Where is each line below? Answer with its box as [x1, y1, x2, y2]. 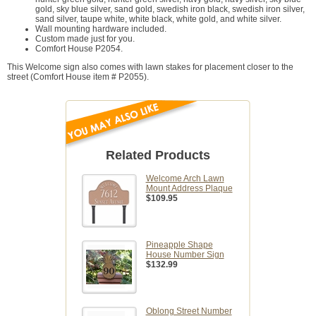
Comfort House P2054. [35, 44, 123, 54]
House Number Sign [145, 250, 224, 260]
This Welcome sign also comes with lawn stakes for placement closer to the [7, 62, 293, 73]
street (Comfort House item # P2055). [7, 72, 149, 83]
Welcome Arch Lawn [145, 174, 224, 184]
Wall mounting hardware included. [35, 24, 166, 35]
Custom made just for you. [35, 34, 135, 44]
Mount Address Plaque [145, 183, 233, 194]
